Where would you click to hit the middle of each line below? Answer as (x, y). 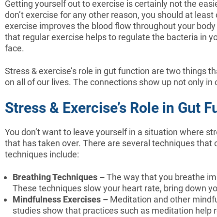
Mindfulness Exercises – (61, 199)
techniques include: (42, 154)
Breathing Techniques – (60, 177)
